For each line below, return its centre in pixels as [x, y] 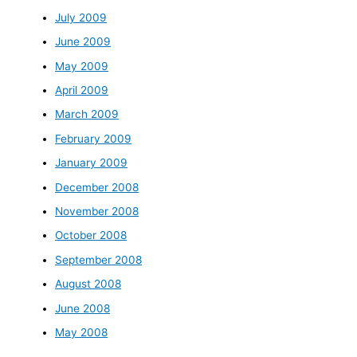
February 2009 [94, 138]
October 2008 [91, 235]
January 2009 [92, 163]
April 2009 [82, 90]
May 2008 [82, 332]
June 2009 [83, 42]
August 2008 [88, 284]
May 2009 [82, 66]
